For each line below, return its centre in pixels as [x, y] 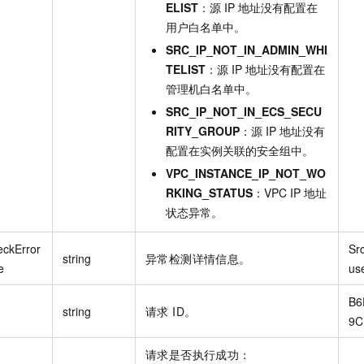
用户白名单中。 [206, 26]
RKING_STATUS [209, 192]
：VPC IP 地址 [290, 192]
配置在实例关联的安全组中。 [240, 150]
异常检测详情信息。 [198, 258]
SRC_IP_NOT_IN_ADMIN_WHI [247, 49]
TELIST [186, 69]
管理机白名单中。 [211, 88]
